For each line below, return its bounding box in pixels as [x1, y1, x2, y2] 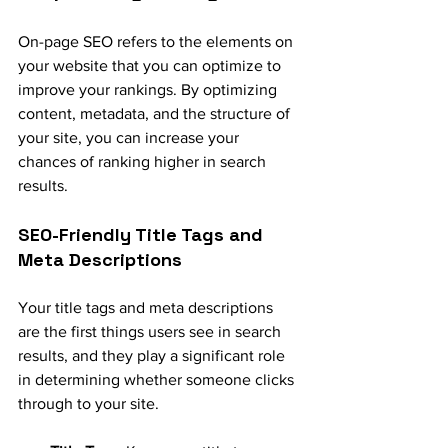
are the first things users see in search [18, 322, 285, 340]
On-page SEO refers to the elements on [18, 32, 297, 50]
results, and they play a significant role [18, 346, 289, 364]
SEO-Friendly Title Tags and [18, 222, 268, 246]
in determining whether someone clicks [18, 370, 298, 388]
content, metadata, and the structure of [18, 104, 294, 122]
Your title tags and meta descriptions [18, 298, 277, 316]
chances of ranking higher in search [18, 152, 270, 170]
